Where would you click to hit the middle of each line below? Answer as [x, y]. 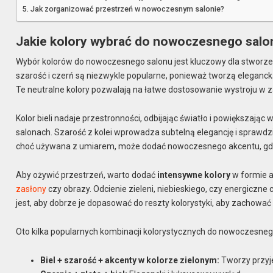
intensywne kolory [194, 175]
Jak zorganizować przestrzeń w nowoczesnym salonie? [127, 9]
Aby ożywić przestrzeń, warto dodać [87, 175]
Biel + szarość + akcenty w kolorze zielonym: [130, 260]
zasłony [31, 189]
